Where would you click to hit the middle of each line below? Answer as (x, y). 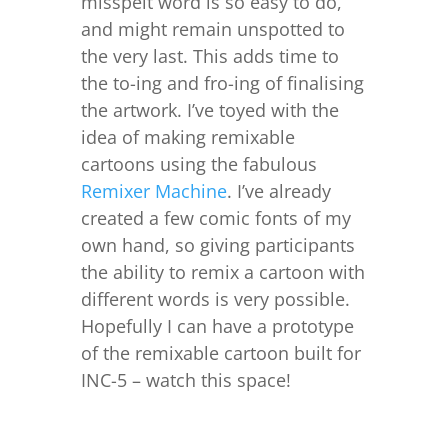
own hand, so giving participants (217, 244)
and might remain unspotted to (212, 28)
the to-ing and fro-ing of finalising (222, 82)
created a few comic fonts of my (215, 217)
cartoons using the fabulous (198, 163)
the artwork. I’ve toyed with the (209, 109)
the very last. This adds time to (209, 55)
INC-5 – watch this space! (185, 379)
